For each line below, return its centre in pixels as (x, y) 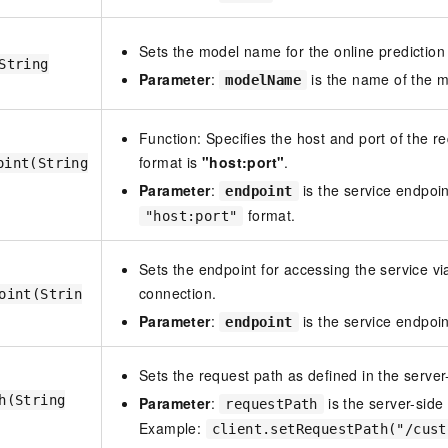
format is (171, 162)
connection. (178, 293)
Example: (172, 428)
